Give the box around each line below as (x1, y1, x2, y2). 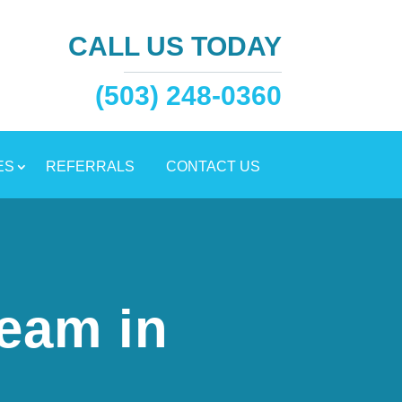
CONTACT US (165, 159, 260, 175)
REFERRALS (45, 159, 135, 175)
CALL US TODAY (67, 31, 282, 62)
